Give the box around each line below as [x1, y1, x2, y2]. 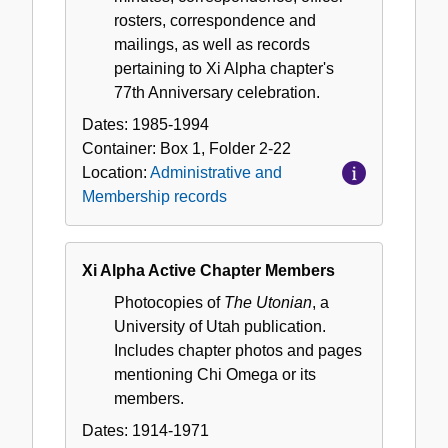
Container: [82, 139, 160, 157]
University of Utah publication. [114, 317, 326, 335]
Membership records [82, 187, 227, 205]
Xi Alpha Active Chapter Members [82, 261, 335, 279]
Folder [209, 139, 255, 157]
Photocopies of [114, 293, 224, 311]
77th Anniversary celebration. [114, 83, 320, 101]
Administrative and [150, 163, 282, 181]
